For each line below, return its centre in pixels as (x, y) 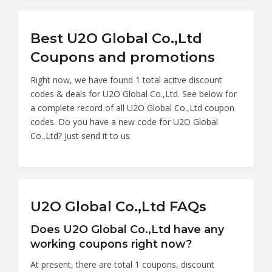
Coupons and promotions (123, 57)
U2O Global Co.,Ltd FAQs (118, 206)
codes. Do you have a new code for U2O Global (124, 121)
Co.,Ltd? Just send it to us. (81, 135)
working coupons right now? (111, 243)
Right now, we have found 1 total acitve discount (126, 80)
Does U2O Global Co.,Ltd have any (127, 229)
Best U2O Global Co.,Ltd (116, 38)
